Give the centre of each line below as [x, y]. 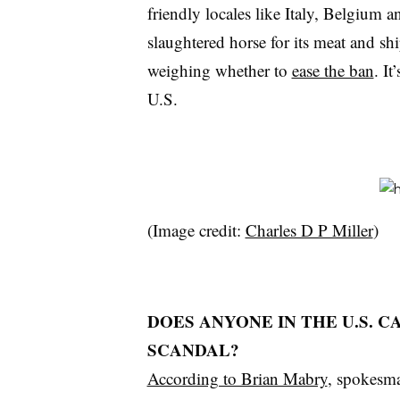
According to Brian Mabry [237, 379]
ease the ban [333, 71]
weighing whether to [219, 71]
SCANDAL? [193, 350]
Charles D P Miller [309, 230]
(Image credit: [196, 230]
